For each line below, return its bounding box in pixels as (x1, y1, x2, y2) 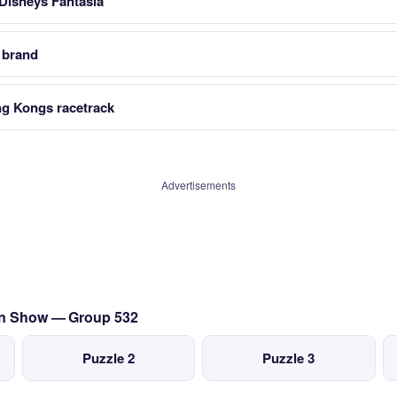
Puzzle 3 (262, 348, 315, 368)
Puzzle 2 (82, 348, 135, 368)
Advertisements (161, 177, 236, 192)
